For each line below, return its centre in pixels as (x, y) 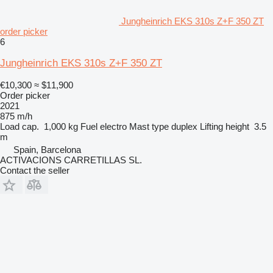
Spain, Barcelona (47, 150)
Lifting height (225, 127)
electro (113, 127)
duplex (184, 127)
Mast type (149, 127)
